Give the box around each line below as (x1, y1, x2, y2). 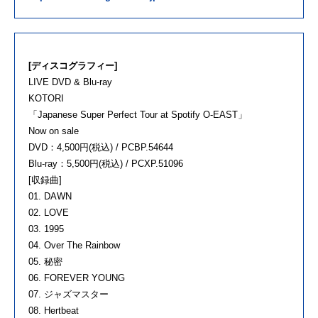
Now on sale (28, 126, 79, 137)
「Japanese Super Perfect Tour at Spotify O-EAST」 (28, 109, 247, 121)
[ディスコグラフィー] (28, 60, 117, 72)
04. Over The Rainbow (28, 240, 120, 251)
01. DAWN (28, 191, 72, 202)
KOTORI (28, 93, 64, 104)
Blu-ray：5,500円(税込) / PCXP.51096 (28, 158, 183, 170)
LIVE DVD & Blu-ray (28, 77, 112, 88)
